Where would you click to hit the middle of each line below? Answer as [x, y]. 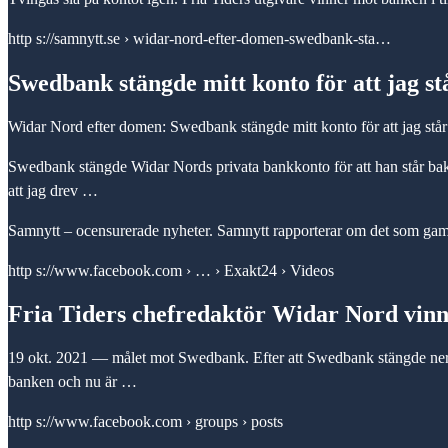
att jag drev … [53, 190]
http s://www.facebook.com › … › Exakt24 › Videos [171, 270]
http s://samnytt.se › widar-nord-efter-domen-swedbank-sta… [199, 38]
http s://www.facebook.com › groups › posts [145, 422]
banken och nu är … [72, 382]
